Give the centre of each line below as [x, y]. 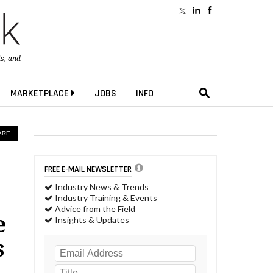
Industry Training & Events [105, 198]
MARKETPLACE [41, 94]
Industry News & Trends [101, 187]
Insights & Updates [91, 220]
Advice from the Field [94, 209]
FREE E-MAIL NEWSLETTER [88, 169]
